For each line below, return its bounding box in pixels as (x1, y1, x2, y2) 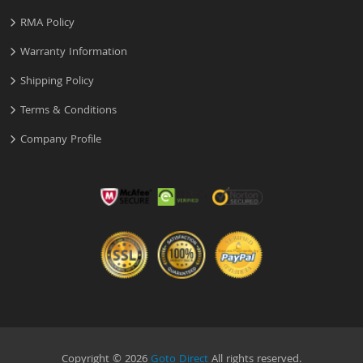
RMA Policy (20, 15, 75, 33)
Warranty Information (20, 44, 127, 62)
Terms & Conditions (20, 102, 117, 121)
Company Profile (20, 131, 101, 150)
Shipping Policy (20, 73, 94, 92)
